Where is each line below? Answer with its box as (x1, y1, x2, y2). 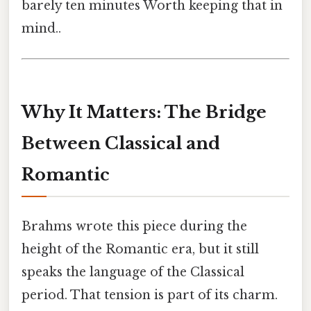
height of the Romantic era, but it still (22, 242, 259, 258)
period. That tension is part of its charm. (22, 287, 278, 303)
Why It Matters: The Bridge (22, 101, 267, 122)
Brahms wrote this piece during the (22, 219, 247, 235)
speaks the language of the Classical (22, 264, 244, 280)
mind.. (22, 20, 61, 36)
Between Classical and (22, 133, 220, 153)
